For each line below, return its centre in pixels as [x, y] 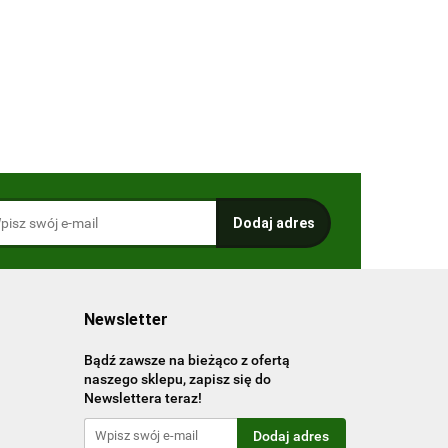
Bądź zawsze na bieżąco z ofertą [186, 359]
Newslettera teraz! [142, 397]
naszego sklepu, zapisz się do [177, 378]
